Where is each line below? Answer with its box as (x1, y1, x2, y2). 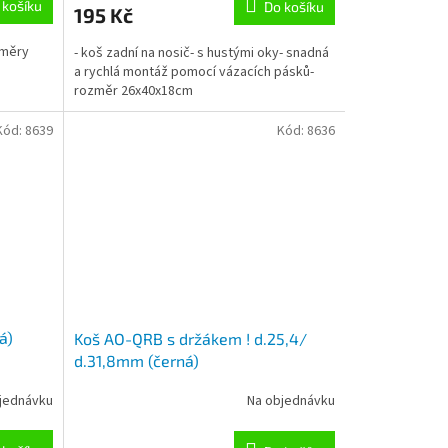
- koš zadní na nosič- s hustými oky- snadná (73, 42, 329, 63)
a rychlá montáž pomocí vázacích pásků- (73, 61, 314, 82)
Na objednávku (246, 391, 335, 412)
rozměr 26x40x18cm (73, 80, 193, 101)
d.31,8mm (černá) (73, 350, 199, 370)
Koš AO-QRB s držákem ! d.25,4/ (73, 328, 307, 348)
